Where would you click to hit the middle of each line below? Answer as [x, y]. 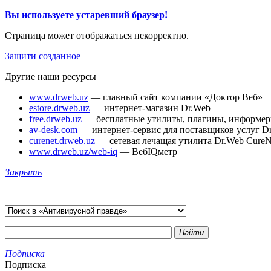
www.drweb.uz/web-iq [73, 152]
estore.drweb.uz [59, 108]
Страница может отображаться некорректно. [97, 35]
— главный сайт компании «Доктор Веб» [175, 97]
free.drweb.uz [55, 119]
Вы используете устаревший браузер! [86, 15]
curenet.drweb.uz [62, 141]
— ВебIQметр [147, 152]
